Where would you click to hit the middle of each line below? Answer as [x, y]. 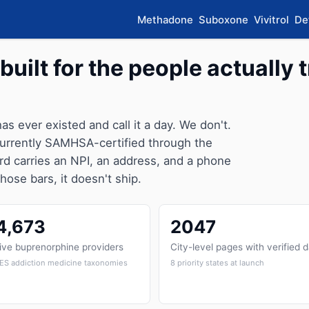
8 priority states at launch [217, 263]
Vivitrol [271, 20]
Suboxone [223, 20]
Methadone [165, 20]
